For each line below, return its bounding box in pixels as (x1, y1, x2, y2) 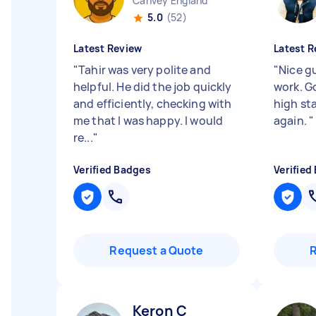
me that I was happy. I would (73, 113, 224, 128)
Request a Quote (109, 243, 204, 258)
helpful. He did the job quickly (73, 79, 232, 95)
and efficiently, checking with (73, 96, 232, 111)
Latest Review (73, 42, 142, 55)
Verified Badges (73, 163, 151, 176)
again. (274, 113, 310, 128)
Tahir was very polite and (78, 62, 211, 78)
